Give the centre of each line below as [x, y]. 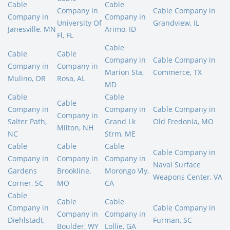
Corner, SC [26, 183]
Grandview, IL [176, 23]
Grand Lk [120, 121]
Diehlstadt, [26, 220]
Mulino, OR [27, 78]
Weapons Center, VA [188, 177]
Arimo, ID [120, 29]
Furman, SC [172, 220]
